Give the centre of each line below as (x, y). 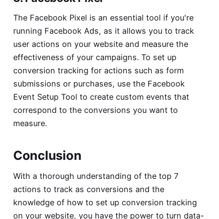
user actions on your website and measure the (100, 44)
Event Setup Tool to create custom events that (101, 97)
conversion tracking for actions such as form (98, 71)
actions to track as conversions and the (88, 189)
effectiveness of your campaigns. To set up (95, 57)
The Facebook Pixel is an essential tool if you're (103, 18)
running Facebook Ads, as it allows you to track (103, 31)
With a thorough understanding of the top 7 (96, 176)
